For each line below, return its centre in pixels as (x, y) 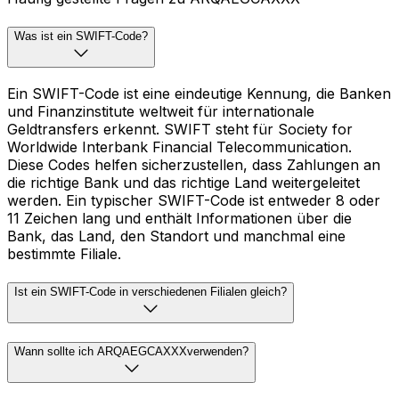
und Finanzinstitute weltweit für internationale (161, 111)
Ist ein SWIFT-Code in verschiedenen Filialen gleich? (151, 291)
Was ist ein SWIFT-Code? (81, 37)
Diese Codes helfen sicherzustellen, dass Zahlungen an (194, 164)
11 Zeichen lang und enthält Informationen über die (179, 218)
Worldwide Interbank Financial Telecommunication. (179, 147)
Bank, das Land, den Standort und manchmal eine (176, 236)
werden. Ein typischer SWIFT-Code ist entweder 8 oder (194, 200)
